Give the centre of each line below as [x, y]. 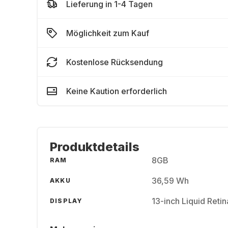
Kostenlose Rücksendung [115, 62]
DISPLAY [66, 201]
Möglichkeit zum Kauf [108, 33]
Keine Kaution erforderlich [117, 91]
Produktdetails [95, 147]
